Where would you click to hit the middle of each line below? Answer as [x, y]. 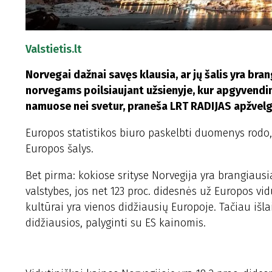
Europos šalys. [59, 149]
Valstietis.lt [53, 49]
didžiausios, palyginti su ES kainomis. [116, 223]
